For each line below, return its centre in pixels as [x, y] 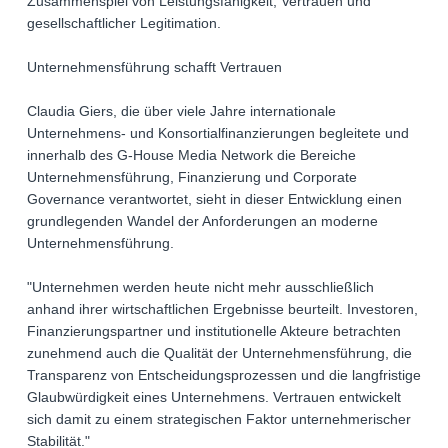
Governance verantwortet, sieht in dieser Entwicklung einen [214, 199]
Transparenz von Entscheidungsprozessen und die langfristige [224, 375]
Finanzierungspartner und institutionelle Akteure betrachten [214, 331]
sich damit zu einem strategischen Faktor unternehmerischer [219, 419]
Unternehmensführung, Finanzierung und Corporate [192, 177]
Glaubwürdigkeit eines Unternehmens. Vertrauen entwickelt [214, 397]
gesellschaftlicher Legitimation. [124, 23]
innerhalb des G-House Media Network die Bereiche [191, 155]
